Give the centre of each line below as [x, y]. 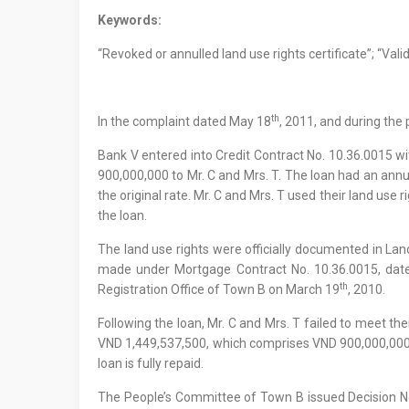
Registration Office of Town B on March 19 [219, 289]
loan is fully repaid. [151, 363]
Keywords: [130, 20]
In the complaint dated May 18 [184, 121]
